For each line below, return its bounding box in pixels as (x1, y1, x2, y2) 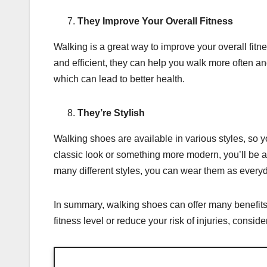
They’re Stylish (77, 108, 145, 119)
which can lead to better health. (54, 74, 185, 85)
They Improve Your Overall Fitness (77, 16, 233, 27)
